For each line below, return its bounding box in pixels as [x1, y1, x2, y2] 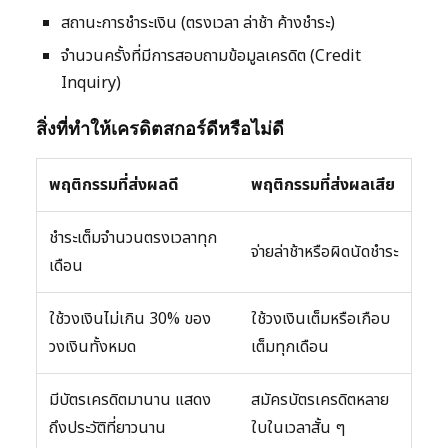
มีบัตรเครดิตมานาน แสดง [49, 388, 211, 413]
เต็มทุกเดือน [251, 335, 329, 360]
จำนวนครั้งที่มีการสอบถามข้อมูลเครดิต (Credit [61, 44, 361, 69]
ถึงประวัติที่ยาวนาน [49, 416, 166, 441]
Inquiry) [61, 71, 121, 96]
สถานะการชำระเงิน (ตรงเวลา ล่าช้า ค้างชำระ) [61, 11, 335, 36]
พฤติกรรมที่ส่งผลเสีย [251, 173, 395, 198]
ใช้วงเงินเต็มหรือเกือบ [251, 307, 390, 332]
